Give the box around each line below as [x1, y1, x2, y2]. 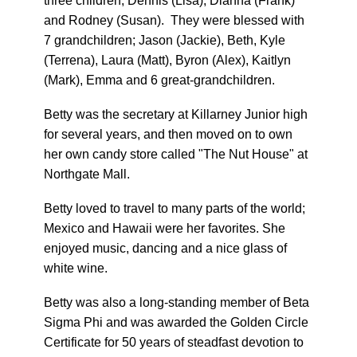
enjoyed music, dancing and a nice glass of [44, 241, 287, 255]
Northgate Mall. [44, 167, 130, 181]
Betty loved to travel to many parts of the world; [44, 202, 305, 215]
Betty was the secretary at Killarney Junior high [44, 108, 308, 121]
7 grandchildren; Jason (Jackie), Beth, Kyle [44, 33, 285, 47]
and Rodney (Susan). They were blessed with [44, 14, 304, 27]
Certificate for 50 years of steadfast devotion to [44, 335, 304, 349]
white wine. [44, 261, 108, 275]
